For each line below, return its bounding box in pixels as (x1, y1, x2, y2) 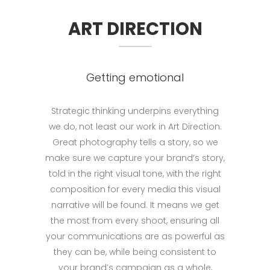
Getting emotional (86, 69, 184, 85)
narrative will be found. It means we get (51, 198, 219, 211)
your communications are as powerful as (45, 230, 225, 242)
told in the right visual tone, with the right (49, 167, 221, 180)
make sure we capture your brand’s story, (45, 151, 225, 164)
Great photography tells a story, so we (52, 136, 218, 148)
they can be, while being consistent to (54, 245, 216, 258)
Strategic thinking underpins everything (51, 104, 219, 117)
